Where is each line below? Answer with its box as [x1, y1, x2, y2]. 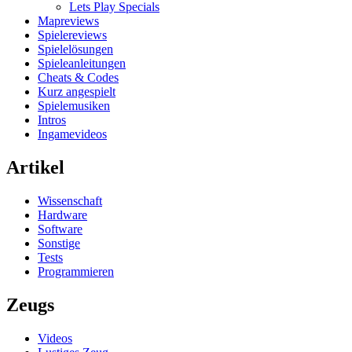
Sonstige [38, 236, 80, 250]
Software [38, 222, 82, 236]
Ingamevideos [38, 127, 107, 141]
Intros [38, 113, 66, 127]
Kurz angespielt [38, 85, 115, 99]
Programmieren [38, 264, 114, 278]
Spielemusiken [38, 99, 110, 113]
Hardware [38, 207, 87, 222]
